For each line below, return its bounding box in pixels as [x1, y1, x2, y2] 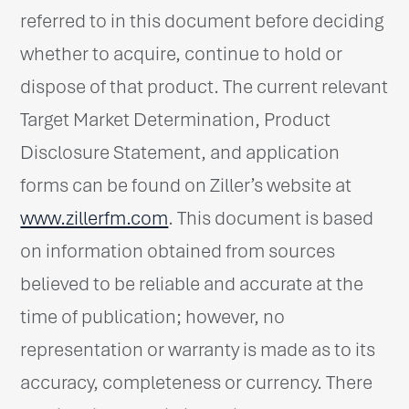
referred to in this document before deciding [20, 8, 384, 33]
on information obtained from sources [20, 238, 336, 263]
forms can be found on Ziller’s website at [20, 173, 352, 197]
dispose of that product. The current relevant [20, 74, 389, 99]
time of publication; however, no [20, 304, 286, 329]
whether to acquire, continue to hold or [20, 41, 343, 66]
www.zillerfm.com [20, 205, 169, 230]
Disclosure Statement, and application [20, 140, 341, 164]
